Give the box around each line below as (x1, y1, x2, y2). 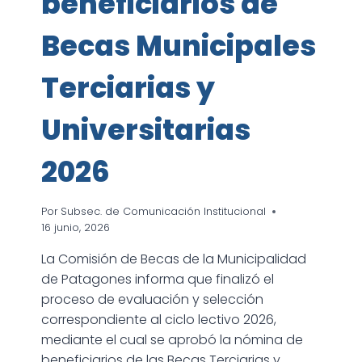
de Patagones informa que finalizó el (40, 270, 274, 289)
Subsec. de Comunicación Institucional (60, 204, 266, 219)
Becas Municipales (40, 26, 316, 66)
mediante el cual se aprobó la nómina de (40, 330, 303, 350)
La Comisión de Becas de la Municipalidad (40, 250, 306, 269)
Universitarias (40, 110, 250, 150)
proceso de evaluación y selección (40, 290, 263, 309)
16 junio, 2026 (40, 221, 110, 235)
